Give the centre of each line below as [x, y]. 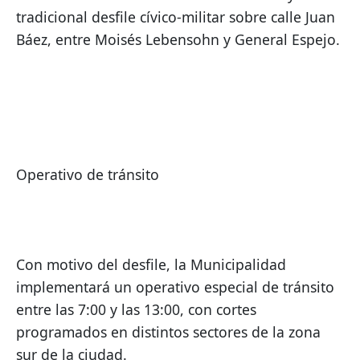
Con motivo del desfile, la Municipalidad [151, 265]
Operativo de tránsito [88, 175]
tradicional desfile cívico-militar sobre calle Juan [176, 17]
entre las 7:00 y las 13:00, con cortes [136, 310]
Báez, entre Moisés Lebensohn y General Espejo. [178, 40]
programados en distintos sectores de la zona [168, 332]
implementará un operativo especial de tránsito [175, 287]
